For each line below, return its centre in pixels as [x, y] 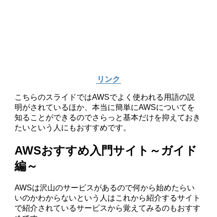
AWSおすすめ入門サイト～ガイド [106, 150]
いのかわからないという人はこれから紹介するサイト [108, 198]
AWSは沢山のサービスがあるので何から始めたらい [105, 188]
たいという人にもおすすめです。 [73, 127]
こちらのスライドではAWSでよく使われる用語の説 [105, 97]
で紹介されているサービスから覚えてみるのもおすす [108, 208]
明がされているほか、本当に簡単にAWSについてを [105, 107]
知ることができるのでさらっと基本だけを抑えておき [108, 117]
